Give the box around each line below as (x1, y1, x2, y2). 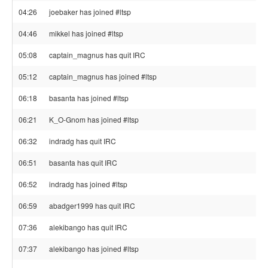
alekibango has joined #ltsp (49, 243, 139, 254)
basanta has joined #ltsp (49, 93, 129, 103)
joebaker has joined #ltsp (49, 7, 131, 17)
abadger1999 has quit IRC (49, 200, 135, 211)
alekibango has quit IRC (49, 222, 127, 232)
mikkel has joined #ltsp (49, 28, 123, 38)
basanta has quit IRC (49, 157, 117, 167)
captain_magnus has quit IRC (49, 50, 145, 60)
